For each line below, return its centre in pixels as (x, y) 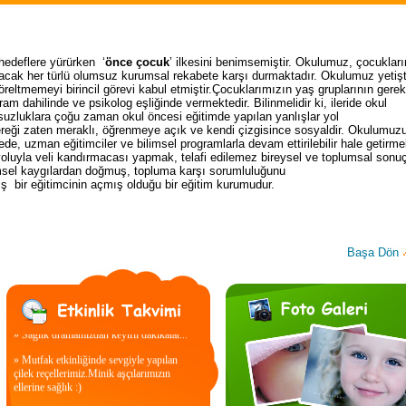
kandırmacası (93, 157)
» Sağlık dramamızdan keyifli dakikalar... (101, 326)
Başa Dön (373, 252)
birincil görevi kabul (116, 89)
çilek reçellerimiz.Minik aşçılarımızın (92, 365)
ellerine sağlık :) (48, 378)
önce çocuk (137, 62)
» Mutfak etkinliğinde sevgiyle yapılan (96, 351)
